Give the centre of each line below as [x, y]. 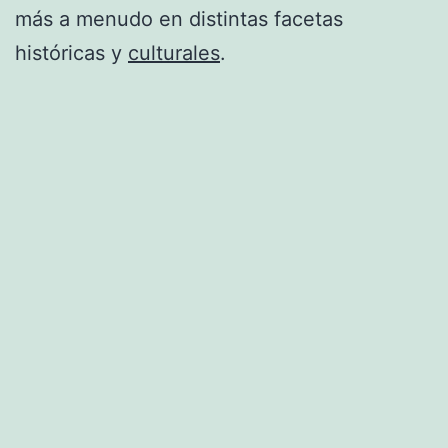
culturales [174, 52]
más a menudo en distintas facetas [179, 18]
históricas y [71, 52]
